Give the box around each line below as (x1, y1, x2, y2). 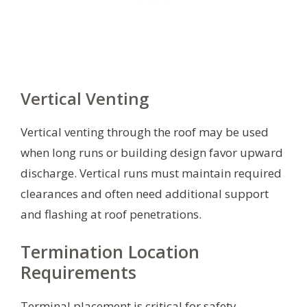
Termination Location (21, 239, 199, 263)
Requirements (21, 260, 136, 284)
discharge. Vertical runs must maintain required (21, 164, 282, 181)
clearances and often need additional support (21, 185, 269, 201)
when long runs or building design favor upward (21, 144, 283, 160)
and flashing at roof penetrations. (21, 206, 201, 222)
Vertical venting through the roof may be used (21, 123, 269, 140)
